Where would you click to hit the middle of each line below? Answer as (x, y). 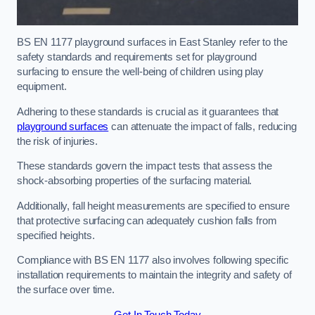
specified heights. (57, 235)
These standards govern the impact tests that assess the (145, 166)
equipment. (42, 87)
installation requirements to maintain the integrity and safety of (154, 275)
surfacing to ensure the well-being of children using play (140, 72)
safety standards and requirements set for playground (137, 57)
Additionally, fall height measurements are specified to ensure (153, 206)
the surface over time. (66, 290)
